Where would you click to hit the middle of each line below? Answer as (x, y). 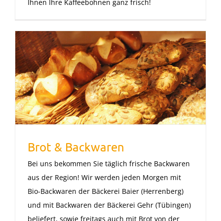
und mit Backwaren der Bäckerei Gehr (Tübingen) (109, 205)
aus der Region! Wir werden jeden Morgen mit (104, 177)
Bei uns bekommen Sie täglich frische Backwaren (109, 163)
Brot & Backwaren (76, 147)
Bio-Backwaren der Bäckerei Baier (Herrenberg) (106, 191)
